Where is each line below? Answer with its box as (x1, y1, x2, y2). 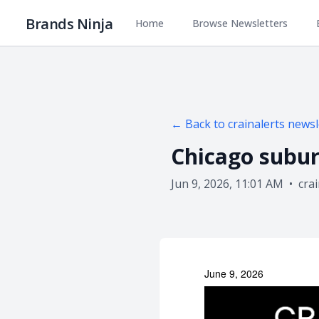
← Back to (171, 116, 228, 132)
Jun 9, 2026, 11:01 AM (171, 176, 283, 192)
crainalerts (228, 116, 285, 132)
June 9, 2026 (204, 266, 263, 281)
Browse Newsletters (192, 16, 288, 30)
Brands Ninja (26, 14, 113, 33)
